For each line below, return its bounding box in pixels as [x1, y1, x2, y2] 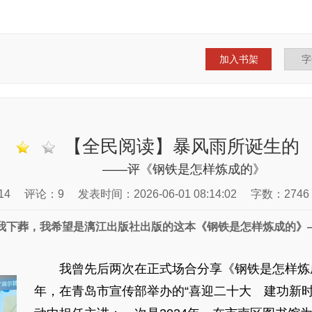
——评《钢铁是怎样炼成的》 [102, 162, 265, 176]
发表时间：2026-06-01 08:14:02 [78, 188, 237, 200]
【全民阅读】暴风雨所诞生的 [59, 136, 299, 157]
